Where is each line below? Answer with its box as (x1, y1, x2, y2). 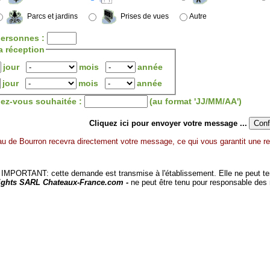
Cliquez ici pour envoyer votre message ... (87, 119, 247, 128)
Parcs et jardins (27, 12, 78, 21)
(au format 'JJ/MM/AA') (149, 96, 242, 106)
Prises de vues (121, 12, 169, 21)
